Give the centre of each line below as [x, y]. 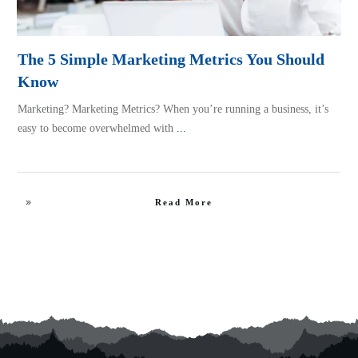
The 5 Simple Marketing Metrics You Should [171, 59]
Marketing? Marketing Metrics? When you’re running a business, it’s [173, 109]
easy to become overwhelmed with [97, 128]
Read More [183, 202]
